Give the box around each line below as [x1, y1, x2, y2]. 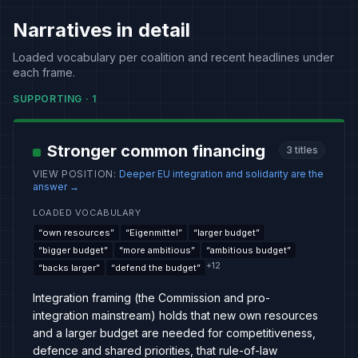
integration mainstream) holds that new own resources [33, 308, 318, 322]
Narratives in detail [13, 18, 190, 42]
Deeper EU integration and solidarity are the [119, 168, 324, 180]
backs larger [42, 262, 96, 273]
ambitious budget [210, 245, 287, 256]
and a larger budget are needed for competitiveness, [33, 326, 316, 340]
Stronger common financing [47, 141, 265, 161]
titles [295, 144, 318, 156]
